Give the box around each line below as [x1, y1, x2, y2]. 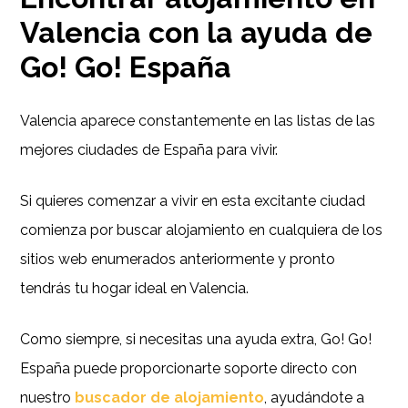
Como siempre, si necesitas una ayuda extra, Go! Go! [20, 330, 372, 348]
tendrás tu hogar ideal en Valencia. [20, 279, 250, 297]
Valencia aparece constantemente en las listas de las [20, 111, 376, 129]
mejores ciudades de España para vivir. [20, 140, 279, 158]
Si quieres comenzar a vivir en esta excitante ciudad [20, 191, 366, 209]
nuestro [20, 388, 76, 406]
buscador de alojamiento [75, 388, 265, 406]
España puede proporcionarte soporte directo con [20, 359, 358, 377]
